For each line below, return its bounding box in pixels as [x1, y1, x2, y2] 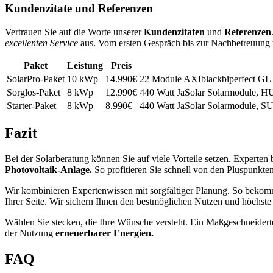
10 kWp [67, 73, 98, 84]
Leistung [67, 60, 103, 71]
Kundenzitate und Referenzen [5, 1, 153, 15]
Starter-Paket [7, 100, 56, 111]
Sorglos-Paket [7, 87, 60, 97]
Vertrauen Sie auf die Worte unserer [5, 26, 144, 37]
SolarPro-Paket [7, 73, 65, 84]
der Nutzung [5, 228, 55, 239]
